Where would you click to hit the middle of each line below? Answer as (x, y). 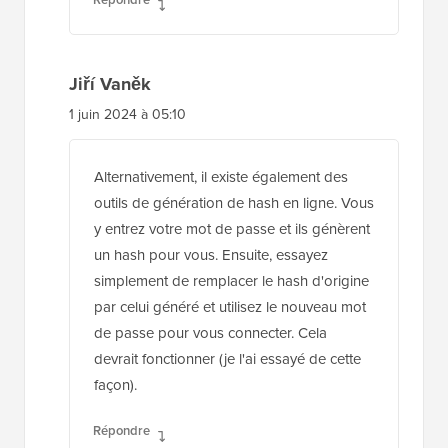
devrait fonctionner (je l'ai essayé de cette (227, 358)
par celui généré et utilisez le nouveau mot (230, 306)
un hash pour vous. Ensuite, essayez (211, 254)
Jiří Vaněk (110, 83)
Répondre (121, 430)
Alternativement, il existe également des (221, 176)
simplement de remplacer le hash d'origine (231, 280)
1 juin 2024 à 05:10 (127, 113)
